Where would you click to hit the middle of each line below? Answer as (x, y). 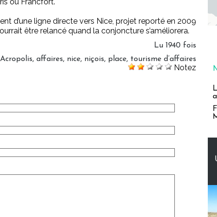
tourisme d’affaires (163, 59)
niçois (94, 59)
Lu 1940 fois (175, 46)
